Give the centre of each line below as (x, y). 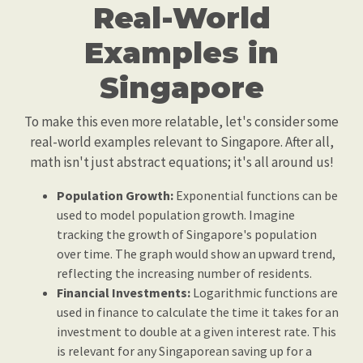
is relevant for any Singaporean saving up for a (184, 351)
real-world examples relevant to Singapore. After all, (181, 142)
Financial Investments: (124, 293)
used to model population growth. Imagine (176, 215)
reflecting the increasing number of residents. (184, 273)
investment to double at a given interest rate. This (196, 331)
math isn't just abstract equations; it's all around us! (181, 162)
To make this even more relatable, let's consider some (181, 122)
